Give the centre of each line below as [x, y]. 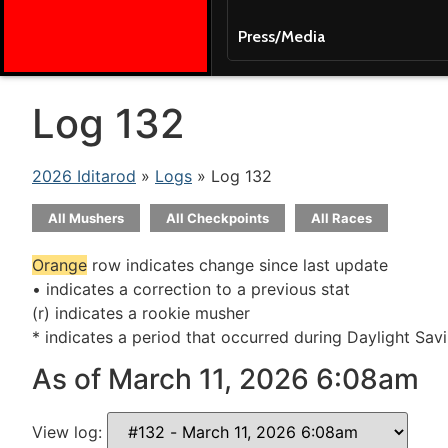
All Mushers [86, 218]
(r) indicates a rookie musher [141, 313]
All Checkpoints [217, 218]
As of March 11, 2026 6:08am [225, 379]
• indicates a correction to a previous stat [191, 289]
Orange [59, 265]
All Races [341, 218]
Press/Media [281, 36]
